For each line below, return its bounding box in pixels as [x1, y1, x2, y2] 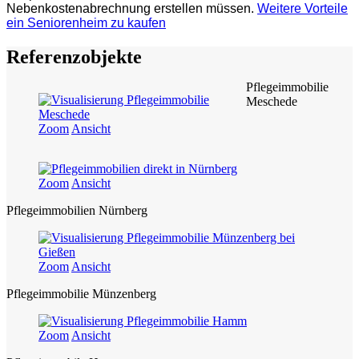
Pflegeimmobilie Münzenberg [6, 287, 156, 301]
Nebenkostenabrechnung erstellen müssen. [6, 2, 257, 16]
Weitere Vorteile [257, 2, 348, 16]
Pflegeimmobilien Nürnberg [6, 204, 147, 218]
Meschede [245, 95, 297, 109]
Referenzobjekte [6, 46, 142, 68]
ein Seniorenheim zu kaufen [6, 16, 166, 30]
